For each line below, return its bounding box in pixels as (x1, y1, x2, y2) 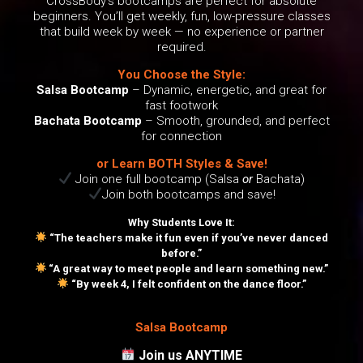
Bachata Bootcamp (33, 113, 142, 128)
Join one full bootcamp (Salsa (72, 171, 243, 186)
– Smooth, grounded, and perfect (141, 113, 330, 128)
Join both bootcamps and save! (101, 186, 275, 202)
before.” (161, 246, 202, 259)
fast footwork (145, 97, 218, 113)
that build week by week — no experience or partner (39, 23, 324, 39)
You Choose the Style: (117, 66, 246, 82)
